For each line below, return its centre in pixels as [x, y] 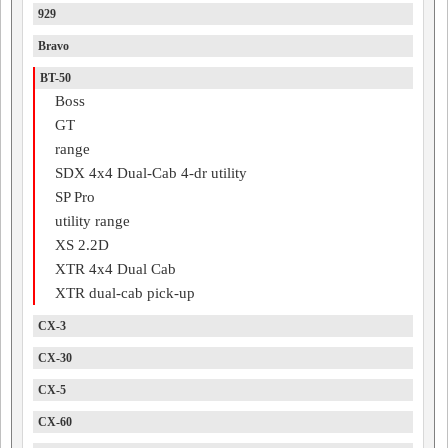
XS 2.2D [82, 245]
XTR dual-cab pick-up [125, 293]
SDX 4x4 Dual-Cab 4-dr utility [151, 173]
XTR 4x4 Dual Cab [115, 269]
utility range [92, 221]
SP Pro [75, 197]
